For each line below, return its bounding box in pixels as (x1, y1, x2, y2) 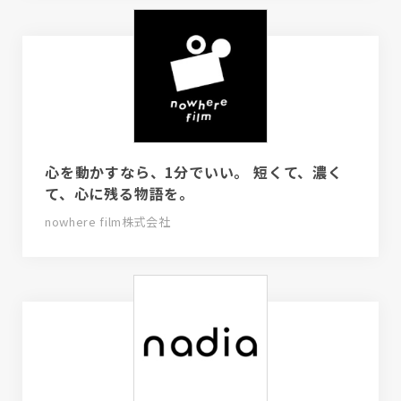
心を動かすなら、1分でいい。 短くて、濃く (45, 161, 343, 183)
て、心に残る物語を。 (45, 183, 194, 205)
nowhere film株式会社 (45, 213, 171, 231)
